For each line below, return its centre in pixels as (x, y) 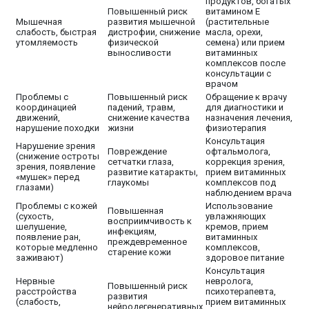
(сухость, (35, 217)
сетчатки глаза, (141, 162)
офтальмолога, (238, 152)
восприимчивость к (150, 221)
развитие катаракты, (153, 172)
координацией (46, 108)
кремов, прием (237, 227)
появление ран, (48, 237)
